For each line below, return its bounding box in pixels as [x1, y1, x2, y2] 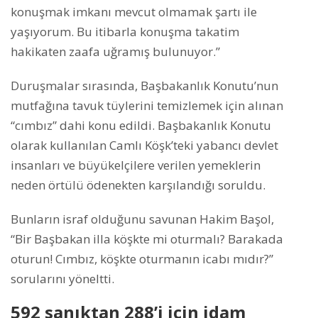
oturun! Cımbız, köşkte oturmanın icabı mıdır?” [11, 251, 273, 268]
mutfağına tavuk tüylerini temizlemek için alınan [11, 97, 283, 114]
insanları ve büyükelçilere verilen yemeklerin [11, 157, 261, 174]
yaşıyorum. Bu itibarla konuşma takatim [11, 23, 239, 40]
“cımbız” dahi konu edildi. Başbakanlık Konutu [11, 117, 271, 134]
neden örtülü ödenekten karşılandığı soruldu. [11, 177, 265, 194]
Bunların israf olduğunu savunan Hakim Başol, [11, 211, 274, 228]
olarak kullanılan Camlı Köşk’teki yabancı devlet [11, 137, 278, 154]
